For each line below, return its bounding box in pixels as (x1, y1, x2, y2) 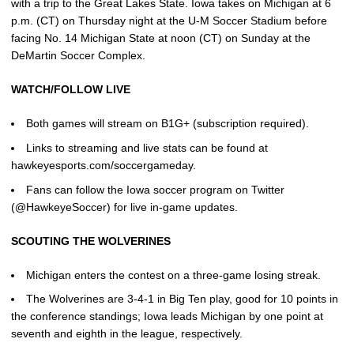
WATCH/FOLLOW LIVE (11, 83, 130, 96)
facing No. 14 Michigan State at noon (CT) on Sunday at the (11, 32, 311, 44)
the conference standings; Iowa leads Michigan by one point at (11, 310, 323, 323)
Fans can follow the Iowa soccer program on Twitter (26, 183, 284, 196)
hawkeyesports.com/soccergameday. (11, 158, 196, 171)
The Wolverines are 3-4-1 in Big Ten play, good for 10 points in (26, 292, 338, 306)
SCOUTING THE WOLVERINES (11, 234, 171, 247)
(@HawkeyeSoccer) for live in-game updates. (11, 200, 238, 213)
